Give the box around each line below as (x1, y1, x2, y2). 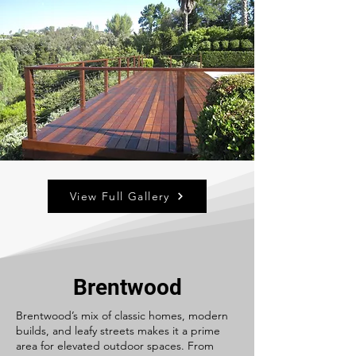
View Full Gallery (70, 189, 170, 203)
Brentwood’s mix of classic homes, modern (16, 308, 228, 323)
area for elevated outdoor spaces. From (16, 339, 214, 353)
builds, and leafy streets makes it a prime (16, 323, 220, 338)
